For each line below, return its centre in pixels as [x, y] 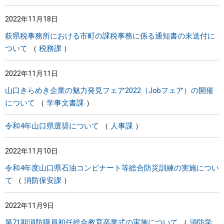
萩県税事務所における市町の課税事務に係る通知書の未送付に [110, 36]
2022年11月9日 [29, 205]
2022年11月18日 [31, 19]
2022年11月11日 [31, 73]
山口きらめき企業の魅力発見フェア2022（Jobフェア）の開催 [109, 90]
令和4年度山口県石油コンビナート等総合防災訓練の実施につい [112, 168]
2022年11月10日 [31, 151]
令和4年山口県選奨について [52, 126]
